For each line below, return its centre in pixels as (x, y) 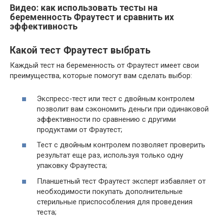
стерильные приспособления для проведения (115, 202)
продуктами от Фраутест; (80, 129)
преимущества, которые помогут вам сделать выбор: (101, 76)
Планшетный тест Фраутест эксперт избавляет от (121, 181)
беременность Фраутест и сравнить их (92, 17)
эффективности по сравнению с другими (106, 119)
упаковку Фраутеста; (72, 165)
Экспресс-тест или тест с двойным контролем (116, 98)
